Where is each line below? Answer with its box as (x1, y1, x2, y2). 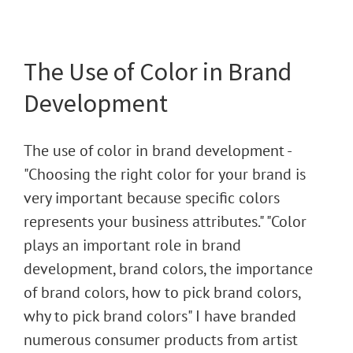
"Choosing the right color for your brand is (24, 164, 306, 184)
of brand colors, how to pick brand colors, (24, 282, 300, 303)
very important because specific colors (24, 188, 280, 208)
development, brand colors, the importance (24, 258, 313, 279)
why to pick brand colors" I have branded (24, 306, 296, 326)
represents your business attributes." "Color (24, 211, 307, 232)
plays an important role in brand (24, 235, 241, 255)
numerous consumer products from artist (24, 329, 298, 350)
